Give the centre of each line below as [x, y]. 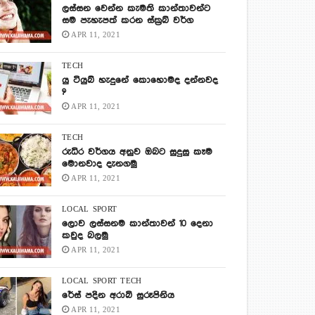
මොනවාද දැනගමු [100, 164]
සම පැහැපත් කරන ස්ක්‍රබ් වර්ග [128, 21]
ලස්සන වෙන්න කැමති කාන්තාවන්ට [136, 9]
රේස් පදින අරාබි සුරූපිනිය [118, 296]
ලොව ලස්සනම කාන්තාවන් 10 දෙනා [138, 224]
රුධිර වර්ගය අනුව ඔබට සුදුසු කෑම [137, 152]
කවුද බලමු [85, 236]
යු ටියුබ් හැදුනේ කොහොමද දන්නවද [140, 81]
